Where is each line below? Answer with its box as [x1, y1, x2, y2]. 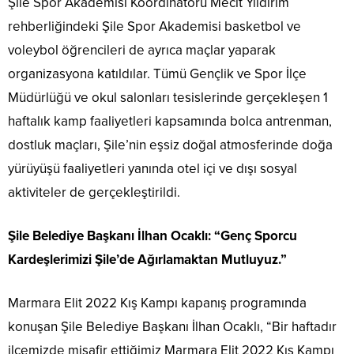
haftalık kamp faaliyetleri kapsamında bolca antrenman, [8, 113, 332, 130]
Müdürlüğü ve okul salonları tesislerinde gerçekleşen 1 [8, 89, 328, 107]
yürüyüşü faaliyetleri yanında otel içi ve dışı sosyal [8, 160, 297, 178]
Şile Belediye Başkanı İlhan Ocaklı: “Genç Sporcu [8, 228, 297, 245]
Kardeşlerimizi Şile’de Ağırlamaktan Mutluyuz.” [8, 251, 287, 269]
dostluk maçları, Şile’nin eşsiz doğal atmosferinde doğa [8, 137, 333, 154]
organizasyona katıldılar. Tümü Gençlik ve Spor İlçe [8, 66, 307, 83]
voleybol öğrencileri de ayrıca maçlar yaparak [8, 42, 276, 59]
